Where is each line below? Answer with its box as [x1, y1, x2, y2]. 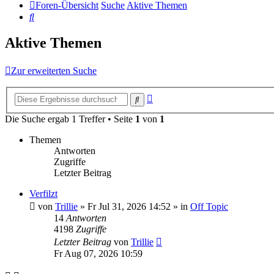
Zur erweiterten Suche [11, 65, 97, 76]
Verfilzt [29, 188, 57, 199]
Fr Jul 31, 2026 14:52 [87, 201, 171, 212]
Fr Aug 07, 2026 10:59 [54, 248, 143, 259]
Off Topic [190, 201, 228, 212]
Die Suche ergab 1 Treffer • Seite [5, 113, 135, 124]
